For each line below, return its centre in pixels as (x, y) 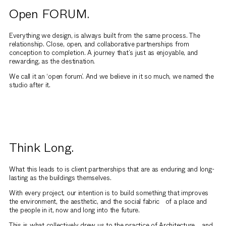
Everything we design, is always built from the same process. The (105, 35)
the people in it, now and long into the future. (74, 210)
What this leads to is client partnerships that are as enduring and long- (112, 169)
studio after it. (30, 85)
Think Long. (42, 148)
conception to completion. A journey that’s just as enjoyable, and (104, 52)
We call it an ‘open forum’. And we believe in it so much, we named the (111, 76)
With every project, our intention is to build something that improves (109, 193)
